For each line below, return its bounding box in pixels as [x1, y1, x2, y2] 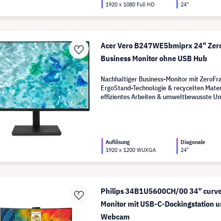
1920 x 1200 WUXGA [106, 146, 156, 153]
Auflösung [106, 138, 130, 146]
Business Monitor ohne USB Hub [101, 53, 208, 63]
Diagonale [181, 138, 206, 146]
